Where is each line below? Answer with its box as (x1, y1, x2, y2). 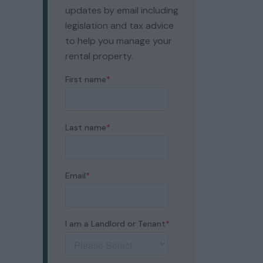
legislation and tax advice (65, 19, 174, 32)
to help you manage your (65, 35, 172, 47)
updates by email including (65, 4, 178, 16)
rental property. (65, 50, 133, 62)
